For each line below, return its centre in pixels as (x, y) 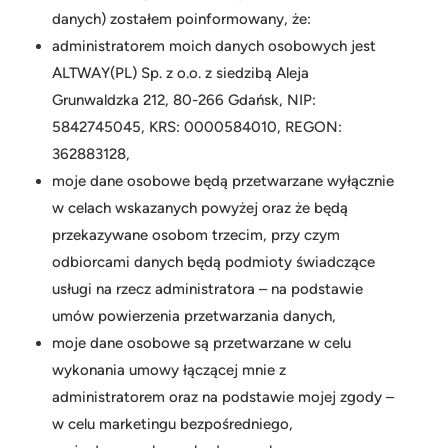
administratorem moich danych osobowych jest (214, 46)
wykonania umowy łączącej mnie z (169, 370)
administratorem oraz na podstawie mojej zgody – (223, 397)
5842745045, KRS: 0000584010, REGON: (197, 127)
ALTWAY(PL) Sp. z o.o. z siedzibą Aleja (180, 73)
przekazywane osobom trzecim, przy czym (196, 235)
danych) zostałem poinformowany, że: (181, 19)
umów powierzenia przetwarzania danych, (194, 316)
